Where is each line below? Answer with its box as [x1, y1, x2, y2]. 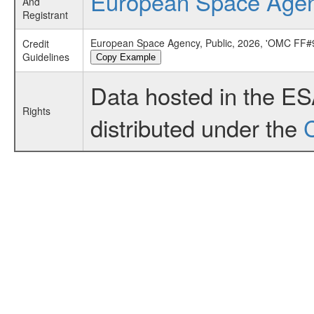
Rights [22, 104, 50, 118]
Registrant [22, 8, 68, 22]
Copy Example [95, 52, 156, 62]
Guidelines [22, 50, 69, 64]
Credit [22, 36, 49, 50]
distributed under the [90, 111, 303, 144]
